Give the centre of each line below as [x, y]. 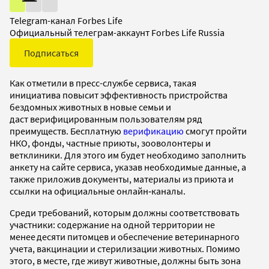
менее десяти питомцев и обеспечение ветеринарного [125, 236]
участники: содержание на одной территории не [112, 224]
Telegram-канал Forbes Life [66, 20]
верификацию [153, 131]
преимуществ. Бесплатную [66, 131]
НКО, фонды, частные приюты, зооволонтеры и [110, 143]
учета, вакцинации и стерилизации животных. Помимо [125, 248]
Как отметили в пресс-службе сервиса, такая [103, 83]
